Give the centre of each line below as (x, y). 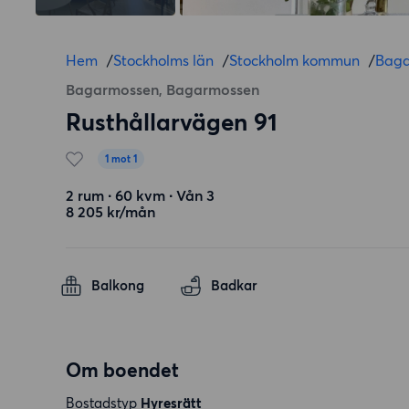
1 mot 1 (121, 159)
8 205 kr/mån (110, 212)
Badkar (234, 285)
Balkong (118, 285)
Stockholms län (163, 60)
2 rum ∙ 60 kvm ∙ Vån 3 (140, 195)
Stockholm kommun (294, 60)
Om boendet (122, 370)
